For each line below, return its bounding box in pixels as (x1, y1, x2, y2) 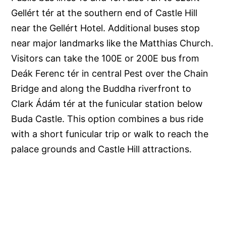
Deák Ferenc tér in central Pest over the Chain (11, 68, 209, 79)
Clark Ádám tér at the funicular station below (11, 98, 203, 109)
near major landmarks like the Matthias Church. (11, 38, 214, 49)
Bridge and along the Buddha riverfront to (11, 83, 192, 94)
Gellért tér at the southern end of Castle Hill (11, 8, 198, 19)
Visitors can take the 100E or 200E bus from (11, 53, 200, 64)
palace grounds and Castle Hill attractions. (11, 144, 192, 155)
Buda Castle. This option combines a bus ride (11, 114, 204, 125)
